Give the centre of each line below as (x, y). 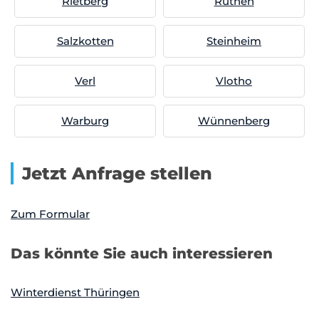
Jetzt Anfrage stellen (117, 173)
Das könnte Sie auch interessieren (142, 253)
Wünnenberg (234, 121)
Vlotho (234, 81)
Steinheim (234, 41)
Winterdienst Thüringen (75, 292)
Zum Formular (50, 214)
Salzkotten (85, 41)
